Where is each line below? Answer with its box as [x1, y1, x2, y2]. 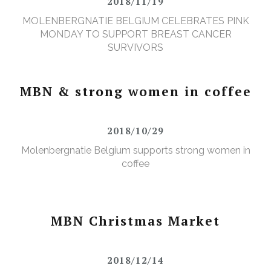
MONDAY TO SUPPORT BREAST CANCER [39, 28, 232, 41]
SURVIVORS [108, 42, 163, 54]
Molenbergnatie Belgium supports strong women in [21, 145, 250, 157]
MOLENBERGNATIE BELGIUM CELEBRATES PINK [22, 15, 249, 27]
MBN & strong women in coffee [19, 83, 252, 100]
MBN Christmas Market [51, 212, 220, 230]
